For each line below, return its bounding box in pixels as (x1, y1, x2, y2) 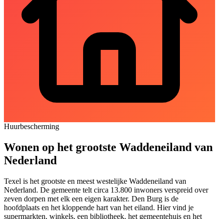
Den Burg (131, 194, 162, 203)
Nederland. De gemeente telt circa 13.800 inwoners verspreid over (4, 185, 208, 194)
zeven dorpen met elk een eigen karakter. (4, 194, 131, 203)
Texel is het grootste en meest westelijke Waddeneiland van (4, 176, 186, 185)
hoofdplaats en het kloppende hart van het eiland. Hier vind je (4, 203, 194, 212)
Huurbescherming (4, 122, 59, 131)
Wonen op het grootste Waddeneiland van (4, 140, 213, 153)
